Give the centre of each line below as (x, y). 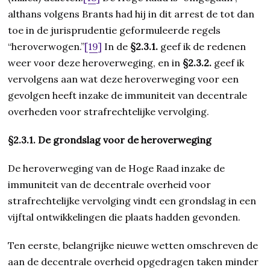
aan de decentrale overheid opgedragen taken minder (133, 262)
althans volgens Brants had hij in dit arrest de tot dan (131, 14)
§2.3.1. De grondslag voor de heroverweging (110, 140)
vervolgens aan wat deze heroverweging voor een (124, 79)
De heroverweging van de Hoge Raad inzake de (117, 168)
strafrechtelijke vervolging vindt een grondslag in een (132, 201)
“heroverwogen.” (46, 47)
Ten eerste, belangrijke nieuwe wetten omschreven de (133, 246)
